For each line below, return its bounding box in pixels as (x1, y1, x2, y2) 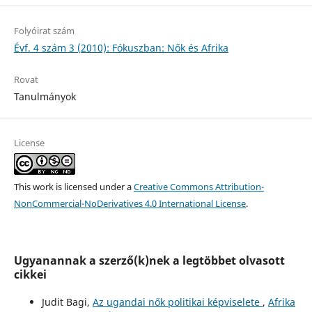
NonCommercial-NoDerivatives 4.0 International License (13, 197, 246, 210)
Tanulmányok (13, 90, 76, 104)
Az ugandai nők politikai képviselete (92, 295, 263, 309)
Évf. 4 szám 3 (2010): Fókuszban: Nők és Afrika (13, 41, 228, 55)
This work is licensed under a (13, 180, 134, 194)
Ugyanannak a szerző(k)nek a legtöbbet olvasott (13, 253, 285, 269)
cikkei (13, 267, 47, 283)
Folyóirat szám (13, 24, 75, 38)
